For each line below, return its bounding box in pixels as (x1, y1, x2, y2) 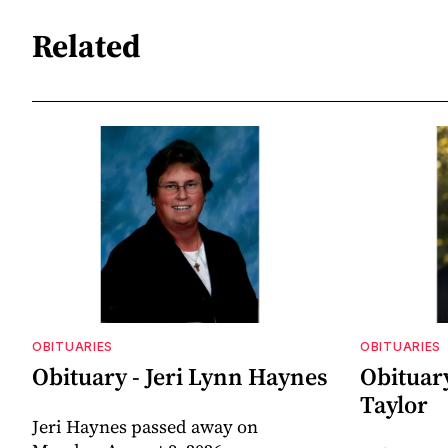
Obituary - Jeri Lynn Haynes (32, 360, 328, 394)
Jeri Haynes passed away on (32, 414, 258, 440)
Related (32, 24, 141, 69)
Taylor (360, 388, 428, 422)
